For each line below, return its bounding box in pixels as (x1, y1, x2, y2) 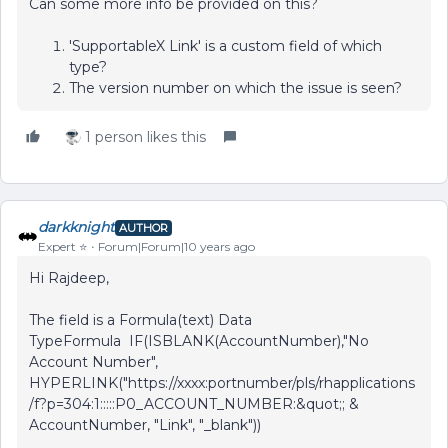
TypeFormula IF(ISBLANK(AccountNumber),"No (29, 332, 369, 351)
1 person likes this (85, 128, 206, 147)
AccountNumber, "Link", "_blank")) (29, 416, 261, 435)
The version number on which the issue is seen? (69, 79, 402, 98)
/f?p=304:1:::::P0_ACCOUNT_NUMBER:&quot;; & (29, 395, 359, 414)
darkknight (38, 218, 115, 237)
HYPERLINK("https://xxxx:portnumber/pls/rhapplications (29, 374, 415, 393)
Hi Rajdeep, (29, 269, 113, 288)
